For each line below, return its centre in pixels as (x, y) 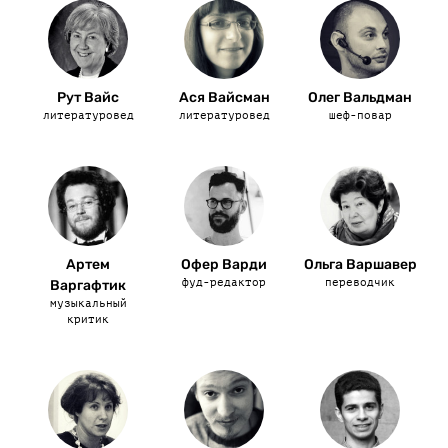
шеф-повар (360, 115)
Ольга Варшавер (360, 264)
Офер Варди (224, 264)
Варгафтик (88, 285)
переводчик (360, 282)
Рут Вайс (88, 97)
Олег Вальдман (360, 97)
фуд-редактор (224, 282)
